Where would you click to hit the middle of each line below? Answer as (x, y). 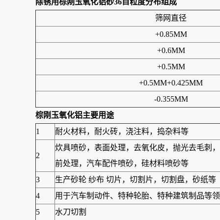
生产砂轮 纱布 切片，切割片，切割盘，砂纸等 (136, 179)
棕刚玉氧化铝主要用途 (75, 115)
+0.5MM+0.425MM (171, 83)
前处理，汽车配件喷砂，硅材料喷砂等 (122, 163)
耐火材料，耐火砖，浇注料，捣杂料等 (122, 131)
